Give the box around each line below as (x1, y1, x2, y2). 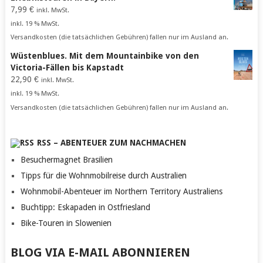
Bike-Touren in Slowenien (20, 218, 112, 228)
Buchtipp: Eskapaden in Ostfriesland (20, 202, 150, 212)
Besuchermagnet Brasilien (20, 154, 113, 164)
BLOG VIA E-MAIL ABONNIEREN (10, 245, 190, 259)
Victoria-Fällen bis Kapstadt (10, 63, 124, 73)
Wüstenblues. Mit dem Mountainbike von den (10, 51, 199, 61)
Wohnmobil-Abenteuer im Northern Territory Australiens (20, 186, 222, 196)
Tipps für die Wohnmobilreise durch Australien (20, 170, 187, 180)
